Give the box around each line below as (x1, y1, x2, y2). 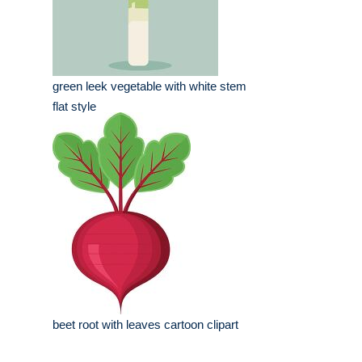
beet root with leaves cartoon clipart (53, 318, 238, 332)
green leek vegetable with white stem (53, 79, 246, 94)
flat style (53, 99, 96, 114)
